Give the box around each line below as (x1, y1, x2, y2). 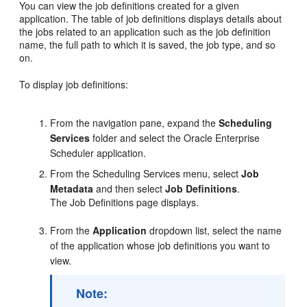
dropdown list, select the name (147, 223, 282, 237)
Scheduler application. (50, 146, 147, 160)
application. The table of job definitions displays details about (19, 12, 282, 25)
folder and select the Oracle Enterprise (90, 131, 260, 145)
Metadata (50, 182, 94, 195)
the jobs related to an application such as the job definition (19, 25, 271, 38)
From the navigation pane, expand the (50, 116, 219, 130)
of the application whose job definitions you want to (50, 238, 271, 252)
